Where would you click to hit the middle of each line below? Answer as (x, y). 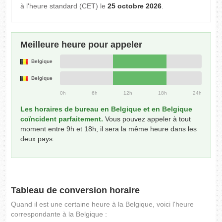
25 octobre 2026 (135, 6)
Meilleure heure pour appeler (82, 45)
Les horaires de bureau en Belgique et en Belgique (107, 109)
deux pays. (38, 139)
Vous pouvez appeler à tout (147, 119)
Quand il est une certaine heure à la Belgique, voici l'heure (103, 204)
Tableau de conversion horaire (76, 191)
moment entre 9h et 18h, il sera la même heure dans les (109, 129)
